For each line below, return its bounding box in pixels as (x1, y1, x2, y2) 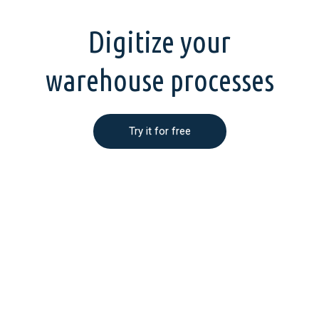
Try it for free (128, 125, 191, 138)
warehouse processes (45, 63, 274, 98)
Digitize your (88, 25, 231, 59)
